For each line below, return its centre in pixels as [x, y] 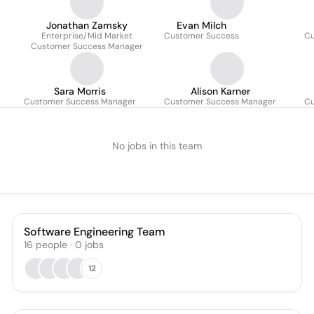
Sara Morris [80, 91]
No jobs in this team [157, 146]
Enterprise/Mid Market [87, 36]
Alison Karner [220, 91]
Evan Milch [202, 25]
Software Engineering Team [95, 232]
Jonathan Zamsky [87, 25]
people [52, 245]
